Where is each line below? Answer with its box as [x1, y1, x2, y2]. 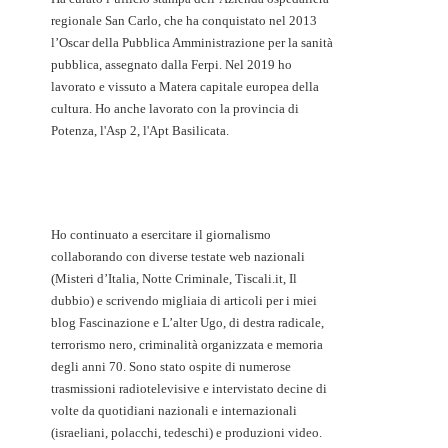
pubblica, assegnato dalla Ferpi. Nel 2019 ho [51, 57, 292, 73]
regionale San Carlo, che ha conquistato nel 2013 [51, 13, 317, 29]
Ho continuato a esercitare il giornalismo [51, 227, 271, 243]
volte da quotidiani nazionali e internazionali [51, 403, 297, 419]
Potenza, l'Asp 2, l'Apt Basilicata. [51, 123, 229, 139]
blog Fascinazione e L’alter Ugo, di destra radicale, [51, 315, 324, 331]
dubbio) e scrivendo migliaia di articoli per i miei [51, 293, 317, 309]
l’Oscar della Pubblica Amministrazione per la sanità [51, 35, 333, 51]
